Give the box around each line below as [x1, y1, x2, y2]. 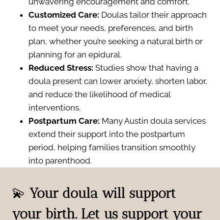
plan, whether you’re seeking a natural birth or [28, 36, 203, 46]
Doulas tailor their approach [99, 9, 207, 20]
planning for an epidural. [28, 49, 122, 59]
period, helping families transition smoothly [28, 142, 195, 152]
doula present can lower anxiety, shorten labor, [28, 76, 207, 86]
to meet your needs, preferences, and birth [28, 23, 193, 33]
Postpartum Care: [28, 115, 100, 126]
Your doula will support [29, 185, 176, 201]
